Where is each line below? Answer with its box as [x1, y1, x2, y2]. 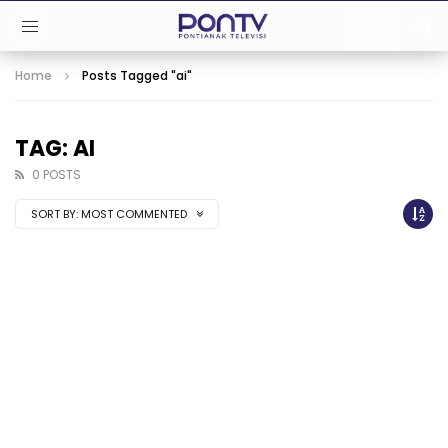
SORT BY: [31, 206, 78, 222]
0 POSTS [32, 166, 81, 183]
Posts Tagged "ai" [82, 67, 192, 84]
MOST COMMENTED [81, 206, 190, 222]
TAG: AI [15, 133, 95, 164]
